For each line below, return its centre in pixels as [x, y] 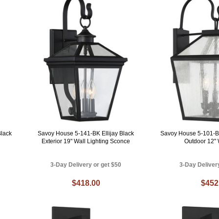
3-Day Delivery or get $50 [86, 165]
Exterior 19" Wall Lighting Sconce [86, 142]
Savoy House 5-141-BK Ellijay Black [86, 134]
